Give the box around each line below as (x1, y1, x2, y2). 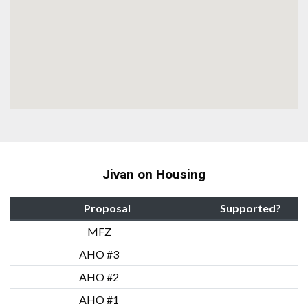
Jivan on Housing (102, 164, 206, 184)
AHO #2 (79, 269, 121, 283)
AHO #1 (79, 292, 121, 306)
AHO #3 (79, 247, 121, 261)
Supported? (220, 201, 281, 214)
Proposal (83, 201, 131, 214)
